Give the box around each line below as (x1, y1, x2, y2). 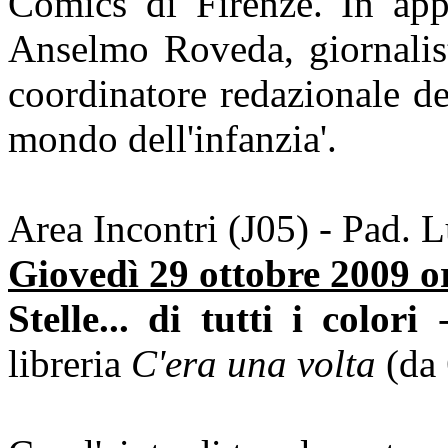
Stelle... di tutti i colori (8, 296, 419, 340)
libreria (8, 341, 131, 385)
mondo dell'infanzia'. (8, 116, 337, 160)
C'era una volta (131, 341, 376, 385)
